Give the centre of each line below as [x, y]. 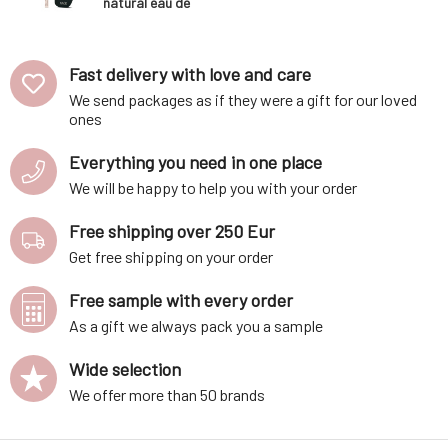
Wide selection [125, 369]
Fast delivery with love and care [190, 74]
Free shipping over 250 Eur [172, 231]
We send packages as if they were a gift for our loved [243, 100]
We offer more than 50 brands [167, 395]
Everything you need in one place [195, 162]
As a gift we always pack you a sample [196, 326]
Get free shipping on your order [171, 257]
